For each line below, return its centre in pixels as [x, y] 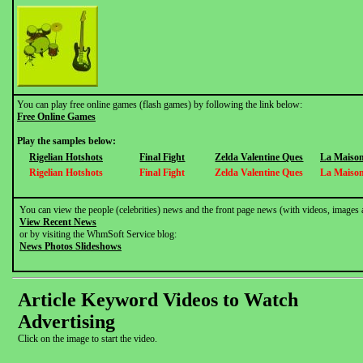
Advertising [66, 322]
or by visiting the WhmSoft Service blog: [98, 234]
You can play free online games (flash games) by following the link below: [160, 105]
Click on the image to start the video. [88, 339]
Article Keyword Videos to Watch [158, 300]
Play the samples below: [66, 141]
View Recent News [58, 222]
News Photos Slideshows [70, 246]
